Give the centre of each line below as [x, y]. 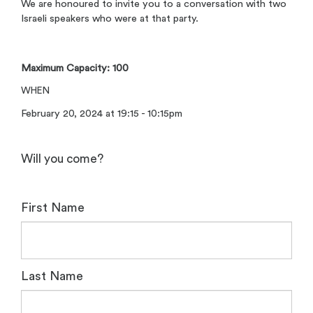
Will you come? [62, 159]
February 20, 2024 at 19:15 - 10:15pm [102, 113]
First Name [53, 208]
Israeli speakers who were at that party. [110, 19]
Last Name [52, 276]
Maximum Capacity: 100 [75, 68]
